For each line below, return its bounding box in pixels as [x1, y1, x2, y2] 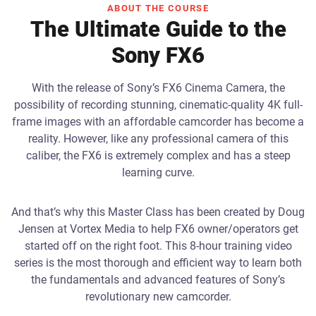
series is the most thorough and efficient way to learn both [14, 256, 302, 269]
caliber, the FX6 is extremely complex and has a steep [25, 149, 291, 162]
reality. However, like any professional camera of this [28, 132, 288, 145]
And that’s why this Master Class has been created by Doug [11, 205, 305, 219]
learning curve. [121, 166, 195, 179]
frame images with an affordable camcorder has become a [12, 115, 304, 128]
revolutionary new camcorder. [85, 290, 231, 303]
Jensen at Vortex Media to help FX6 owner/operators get [18, 222, 298, 236]
